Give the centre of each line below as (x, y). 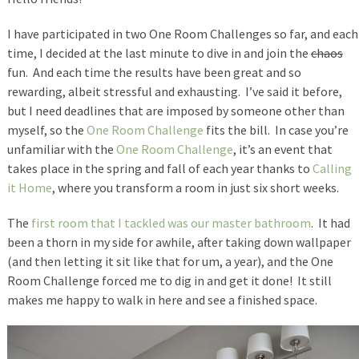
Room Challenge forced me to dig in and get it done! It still (169, 280)
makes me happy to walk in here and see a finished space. (162, 299)
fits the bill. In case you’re (276, 129)
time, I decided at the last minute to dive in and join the (159, 52)
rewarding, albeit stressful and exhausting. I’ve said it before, (174, 91)
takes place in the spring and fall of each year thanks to (159, 168)
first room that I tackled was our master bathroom (171, 222)
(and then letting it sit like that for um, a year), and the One (170, 261)
